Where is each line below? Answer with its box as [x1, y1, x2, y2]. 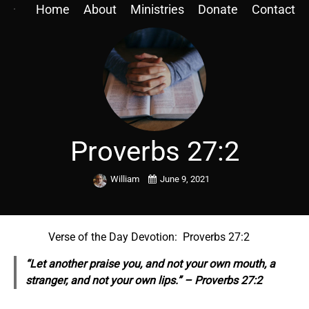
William [110, 174, 141, 184]
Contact [252, 2, 295, 17]
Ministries [130, 2, 184, 17]
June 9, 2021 [159, 174, 210, 184]
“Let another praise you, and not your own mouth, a [25, 257, 275, 270]
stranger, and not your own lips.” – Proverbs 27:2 [25, 274, 262, 287]
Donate [198, 2, 238, 17]
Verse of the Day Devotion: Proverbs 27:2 [48, 230, 261, 243]
